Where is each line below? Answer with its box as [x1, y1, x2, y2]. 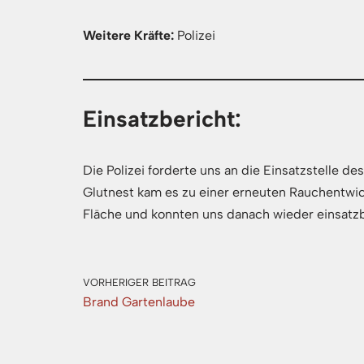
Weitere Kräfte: [83, 28, 174, 43]
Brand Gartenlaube [83, 294, 195, 310]
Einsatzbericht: [83, 105, 241, 132]
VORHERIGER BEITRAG [83, 276, 196, 288]
